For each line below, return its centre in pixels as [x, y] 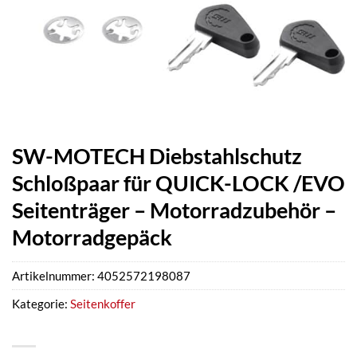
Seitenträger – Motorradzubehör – [174, 210]
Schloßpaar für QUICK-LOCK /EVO [178, 183]
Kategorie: [41, 304]
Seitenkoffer [103, 304]
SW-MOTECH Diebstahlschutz [157, 156]
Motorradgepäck [92, 237]
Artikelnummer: [55, 276]
